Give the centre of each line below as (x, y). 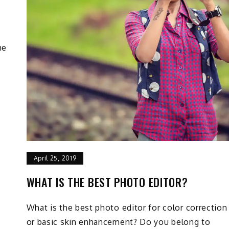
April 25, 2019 (55, 158)
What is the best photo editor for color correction (127, 208)
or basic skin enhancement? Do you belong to (118, 222)
